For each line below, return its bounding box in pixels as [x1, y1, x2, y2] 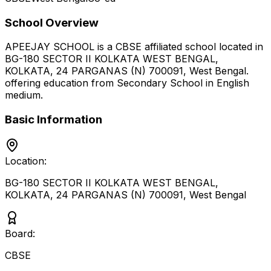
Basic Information [5, 113, 102, 127]
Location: [5, 154, 47, 167]
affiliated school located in [142, 41, 263, 53]
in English [203, 77, 249, 90]
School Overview [5, 15, 99, 30]
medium [5, 89, 41, 102]
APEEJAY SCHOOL [5, 41, 94, 53]
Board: [5, 227, 35, 240]
